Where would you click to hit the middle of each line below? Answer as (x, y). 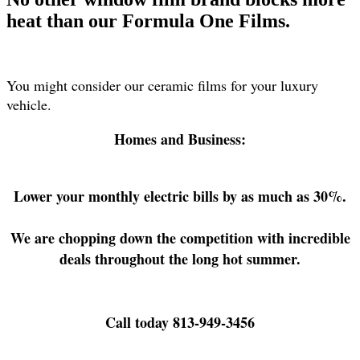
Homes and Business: (180, 139)
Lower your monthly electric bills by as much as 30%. (180, 196)
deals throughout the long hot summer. (180, 259)
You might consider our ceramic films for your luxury (162, 85)
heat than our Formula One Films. (148, 20)
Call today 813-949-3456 (180, 322)
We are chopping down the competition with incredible (180, 238)
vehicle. (31, 104)
